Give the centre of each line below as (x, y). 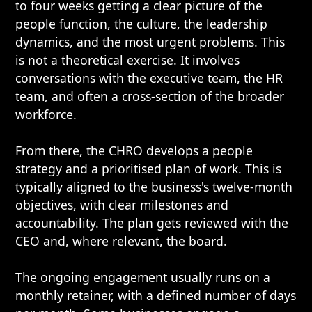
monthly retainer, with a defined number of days (156, 295)
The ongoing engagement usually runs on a (143, 277)
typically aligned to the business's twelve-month (154, 187)
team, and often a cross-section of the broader (150, 96)
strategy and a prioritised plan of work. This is (149, 169)
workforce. (46, 114)
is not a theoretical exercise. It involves (128, 60)
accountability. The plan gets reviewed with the (152, 223)
